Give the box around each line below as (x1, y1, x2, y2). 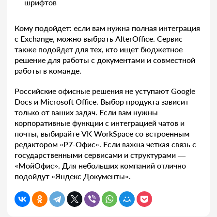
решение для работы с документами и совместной (15, 55, 195, 65)
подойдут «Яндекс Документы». (15, 171, 131, 181)
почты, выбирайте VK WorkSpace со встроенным (15, 129, 189, 139)
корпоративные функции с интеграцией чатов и (15, 118, 185, 128)
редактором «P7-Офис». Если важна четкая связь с (15, 139, 196, 149)
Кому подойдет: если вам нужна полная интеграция (15, 23, 200, 33)
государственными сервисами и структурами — (15, 150, 186, 160)
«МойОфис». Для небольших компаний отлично (15, 161, 186, 170)
